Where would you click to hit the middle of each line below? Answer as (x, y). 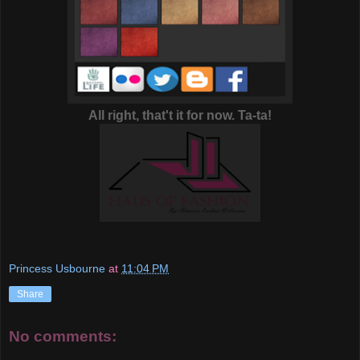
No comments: (63, 336)
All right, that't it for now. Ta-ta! (180, 116)
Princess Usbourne (57, 268)
